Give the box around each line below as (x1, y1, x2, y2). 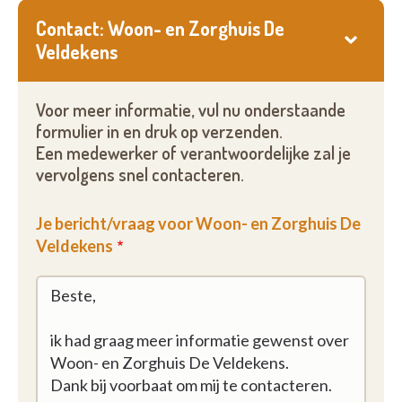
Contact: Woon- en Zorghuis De (36, 16, 284, 40)
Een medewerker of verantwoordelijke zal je (36, 142, 351, 164)
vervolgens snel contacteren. (36, 163, 244, 186)
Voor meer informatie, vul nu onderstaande (36, 99, 345, 121)
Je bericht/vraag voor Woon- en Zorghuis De (36, 214, 361, 233)
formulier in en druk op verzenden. (36, 120, 283, 143)
